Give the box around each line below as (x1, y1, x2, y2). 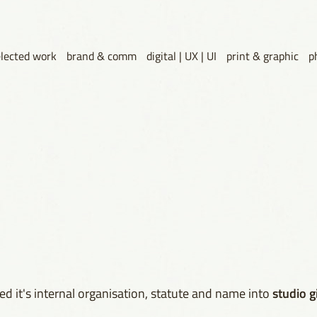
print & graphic (226, 48, 299, 64)
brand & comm (66, 48, 137, 64)
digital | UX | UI (146, 48, 217, 64)
